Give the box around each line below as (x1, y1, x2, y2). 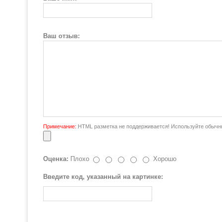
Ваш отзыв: (43, 32, 80, 40)
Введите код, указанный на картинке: (43, 173, 163, 180)
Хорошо (153, 155, 176, 163)
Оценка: (43, 155, 68, 163)
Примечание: (43, 123, 76, 129)
